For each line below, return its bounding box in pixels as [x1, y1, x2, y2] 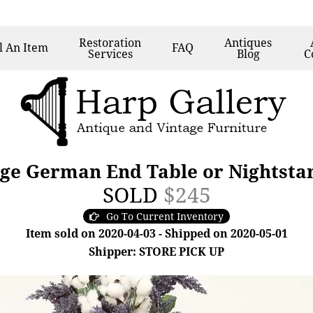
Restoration [79, 35, 142, 50]
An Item [6, 40, 49, 55]
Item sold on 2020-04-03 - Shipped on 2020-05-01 [25, 226, 288, 241]
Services [87, 46, 133, 61]
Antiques [224, 35, 272, 50]
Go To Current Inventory [106, 210, 224, 223]
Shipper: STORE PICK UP [89, 244, 224, 259]
